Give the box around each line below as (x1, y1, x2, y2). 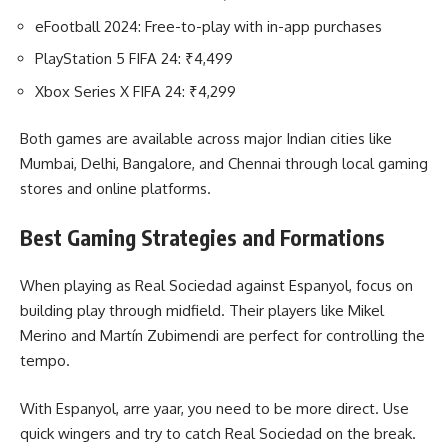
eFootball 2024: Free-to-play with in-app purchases (35, 16, 382, 36)
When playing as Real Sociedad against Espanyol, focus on (20, 276, 413, 296)
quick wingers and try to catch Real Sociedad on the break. (20, 423, 416, 443)
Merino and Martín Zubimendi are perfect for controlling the (20, 326, 425, 346)
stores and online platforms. (20, 179, 211, 199)
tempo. (20, 351, 70, 371)
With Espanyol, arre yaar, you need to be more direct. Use (20, 398, 409, 418)
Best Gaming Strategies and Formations (20, 223, 385, 251)
